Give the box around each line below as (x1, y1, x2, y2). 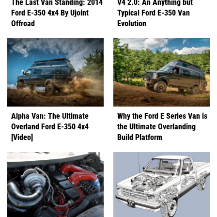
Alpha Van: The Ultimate (11, 110, 89, 121)
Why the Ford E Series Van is (117, 110, 207, 121)
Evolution (117, 17, 146, 28)
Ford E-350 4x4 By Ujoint (11, 7, 89, 17)
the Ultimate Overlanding (117, 121, 196, 131)
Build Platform (117, 131, 162, 142)
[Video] (11, 131, 33, 142)
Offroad (11, 17, 35, 28)
